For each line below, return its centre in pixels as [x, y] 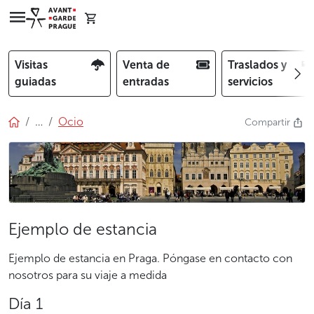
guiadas [35, 82]
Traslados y [257, 65]
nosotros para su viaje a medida [88, 275]
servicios [250, 82]
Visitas [31, 65]
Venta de [146, 65]
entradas [146, 82]
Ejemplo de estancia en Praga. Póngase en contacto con [150, 258]
